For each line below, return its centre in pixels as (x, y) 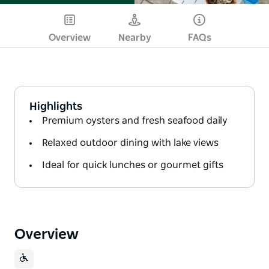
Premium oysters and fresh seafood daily (135, 120)
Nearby (134, 38)
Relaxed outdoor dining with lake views (130, 143)
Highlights (56, 107)
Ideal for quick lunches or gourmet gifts (133, 165)
